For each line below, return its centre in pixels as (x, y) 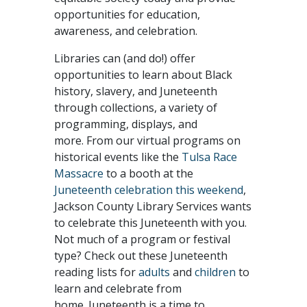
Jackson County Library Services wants (153, 206)
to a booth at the (148, 173)
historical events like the (118, 157)
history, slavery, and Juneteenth (136, 91)
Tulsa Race (209, 157)
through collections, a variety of (136, 108)
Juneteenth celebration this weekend (149, 190)
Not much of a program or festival (142, 239)
